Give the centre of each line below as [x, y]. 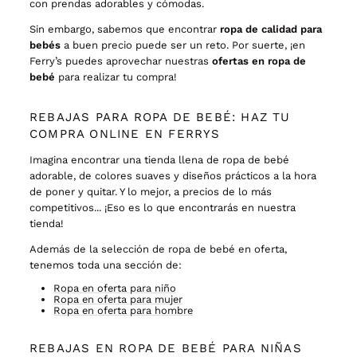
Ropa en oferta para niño [115, 288]
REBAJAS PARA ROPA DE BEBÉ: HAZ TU [160, 117]
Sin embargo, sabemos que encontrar [123, 29]
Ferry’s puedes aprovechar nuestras [119, 61]
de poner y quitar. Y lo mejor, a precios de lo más [151, 192]
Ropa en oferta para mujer [118, 299]
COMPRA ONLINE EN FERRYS [127, 134]
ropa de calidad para [271, 29]
